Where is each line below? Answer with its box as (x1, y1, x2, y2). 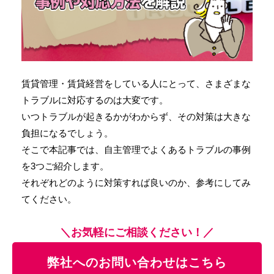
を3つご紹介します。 (21, 160, 109, 171)
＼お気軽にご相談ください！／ (60, 226, 214, 239)
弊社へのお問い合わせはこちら (47, 255, 227, 269)
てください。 (21, 193, 76, 204)
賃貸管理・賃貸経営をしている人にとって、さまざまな (21, 78, 251, 89)
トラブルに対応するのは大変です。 (21, 94, 168, 105)
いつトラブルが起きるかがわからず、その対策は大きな (21, 111, 251, 122)
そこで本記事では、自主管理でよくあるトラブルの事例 (21, 144, 251, 155)
